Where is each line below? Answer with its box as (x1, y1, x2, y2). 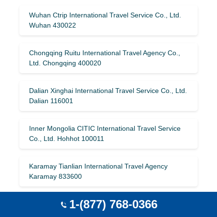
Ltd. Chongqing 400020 (29, 59, 101, 67)
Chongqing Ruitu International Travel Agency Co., (29, 48, 180, 57)
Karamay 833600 (29, 172, 82, 180)
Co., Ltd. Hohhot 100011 (29, 134, 104, 142)
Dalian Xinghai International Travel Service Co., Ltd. (29, 86, 187, 94)
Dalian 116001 (29, 96, 73, 105)
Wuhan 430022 (29, 21, 76, 29)
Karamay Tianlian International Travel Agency (29, 162, 168, 170)
